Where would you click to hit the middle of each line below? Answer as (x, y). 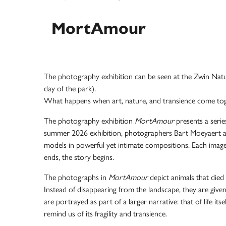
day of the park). (70, 89)
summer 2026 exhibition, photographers (109, 133)
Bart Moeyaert (197, 133)
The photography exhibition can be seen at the (119, 76)
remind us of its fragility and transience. (105, 214)
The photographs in (76, 177)
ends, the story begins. (79, 157)
